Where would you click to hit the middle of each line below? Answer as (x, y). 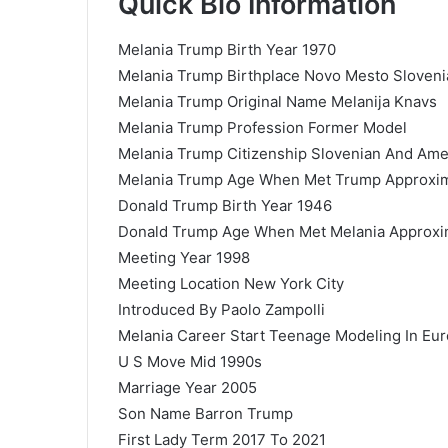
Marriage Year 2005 (187, 387)
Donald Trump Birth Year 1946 (225, 205)
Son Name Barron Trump (205, 413)
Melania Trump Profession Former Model (262, 127)
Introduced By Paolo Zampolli (221, 309)
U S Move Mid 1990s (190, 361)
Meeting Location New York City (231, 283)
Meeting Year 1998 (184, 257)
